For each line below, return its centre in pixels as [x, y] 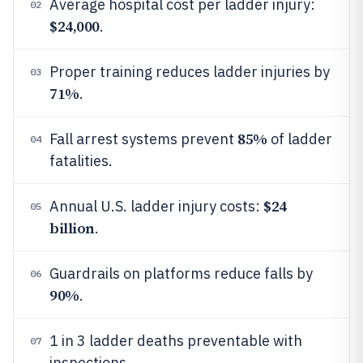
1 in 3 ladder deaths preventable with [176, 341]
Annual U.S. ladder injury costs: [156, 206]
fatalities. [81, 161]
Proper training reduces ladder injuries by [190, 72]
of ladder [299, 139]
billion [72, 228]
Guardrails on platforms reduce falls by [181, 273]
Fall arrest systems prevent [143, 139]
